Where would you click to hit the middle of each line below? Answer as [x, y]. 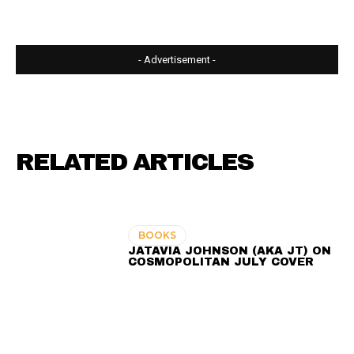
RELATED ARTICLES [134, 162]
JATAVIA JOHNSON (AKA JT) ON [230, 251]
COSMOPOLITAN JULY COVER [221, 262]
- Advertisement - [177, 60]
